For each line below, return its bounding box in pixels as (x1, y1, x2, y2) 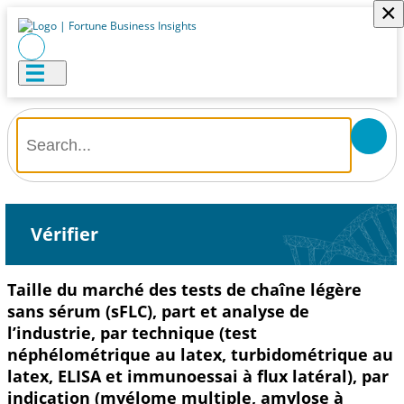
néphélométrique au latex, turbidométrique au (7, 344, 393, 365)
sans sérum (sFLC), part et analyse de (7, 300, 309, 322)
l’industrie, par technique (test (7, 322, 257, 344)
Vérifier (30, 222, 98, 246)
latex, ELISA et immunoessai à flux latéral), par (7, 365, 389, 387)
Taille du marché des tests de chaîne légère (7, 279, 362, 300)
